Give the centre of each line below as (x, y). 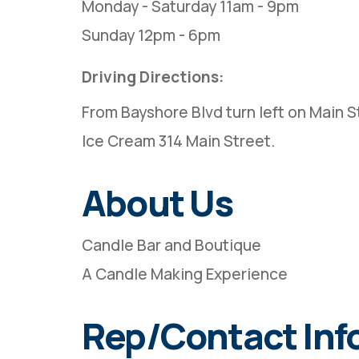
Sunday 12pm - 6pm (151, 35)
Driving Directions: (153, 77)
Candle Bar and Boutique (171, 245)
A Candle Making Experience (185, 274)
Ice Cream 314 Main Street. (178, 141)
